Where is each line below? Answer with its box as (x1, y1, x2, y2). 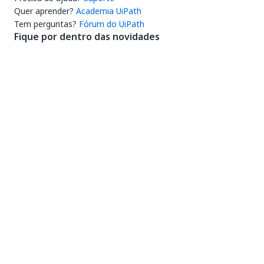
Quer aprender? (14, 5, 74, 17)
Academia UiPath (76, 5, 141, 17)
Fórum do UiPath (79, 18, 144, 30)
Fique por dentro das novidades (14, 29, 160, 44)
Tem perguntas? (14, 18, 77, 30)
